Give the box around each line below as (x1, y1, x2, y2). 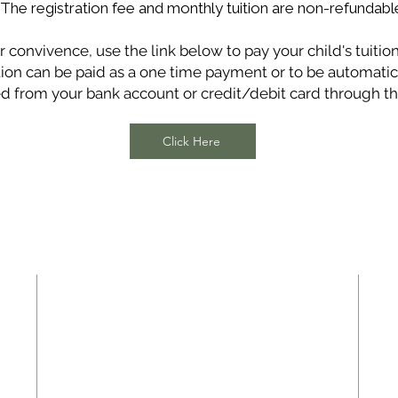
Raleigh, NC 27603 (154, 339, 244, 354)
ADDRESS (151, 275, 247, 292)
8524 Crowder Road (150, 323, 248, 338)
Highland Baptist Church (139, 307, 259, 322)
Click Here (162, 133, 220, 149)
